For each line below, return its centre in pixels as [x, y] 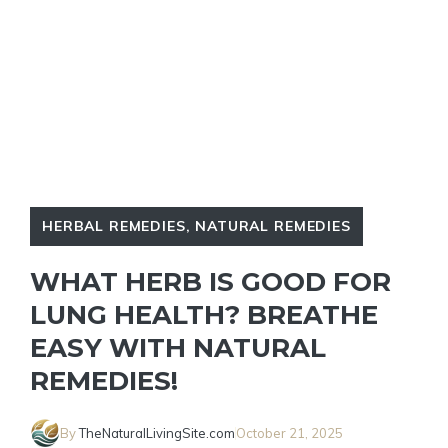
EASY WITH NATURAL [178, 348]
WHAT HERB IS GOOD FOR [210, 282]
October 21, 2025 [289, 432]
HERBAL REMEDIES [114, 226]
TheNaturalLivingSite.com [157, 432]
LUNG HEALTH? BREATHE [204, 315]
